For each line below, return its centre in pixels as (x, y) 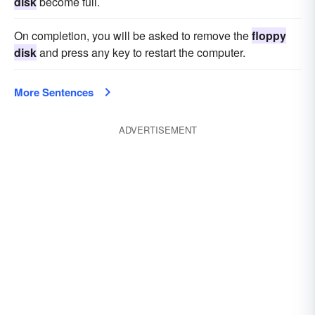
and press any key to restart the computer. (141, 52)
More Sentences (54, 92)
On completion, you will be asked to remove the (133, 36)
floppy (269, 36)
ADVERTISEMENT (157, 130)
